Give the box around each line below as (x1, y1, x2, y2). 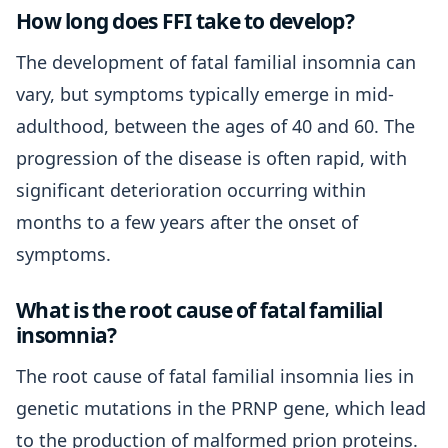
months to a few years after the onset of (16, 210, 358, 234)
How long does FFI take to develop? (16, 7, 355, 35)
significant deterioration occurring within (16, 178, 366, 202)
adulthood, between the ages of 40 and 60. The (16, 114, 415, 138)
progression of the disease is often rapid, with (16, 146, 407, 170)
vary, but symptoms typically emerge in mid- (16, 82, 394, 106)
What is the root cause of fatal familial (16, 296, 383, 324)
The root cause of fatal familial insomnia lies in (16, 364, 414, 388)
